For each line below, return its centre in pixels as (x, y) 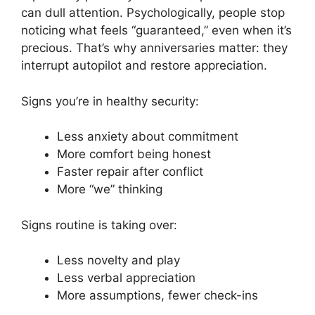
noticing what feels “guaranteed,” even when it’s (156, 31)
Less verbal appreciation (126, 278)
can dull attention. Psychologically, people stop (153, 13)
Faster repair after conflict (130, 172)
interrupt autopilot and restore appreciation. (144, 66)
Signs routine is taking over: (99, 225)
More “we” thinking (110, 189)
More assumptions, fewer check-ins (157, 296)
